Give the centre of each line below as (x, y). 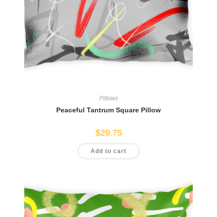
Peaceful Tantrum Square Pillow (108, 110)
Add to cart (108, 151)
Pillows (108, 99)
